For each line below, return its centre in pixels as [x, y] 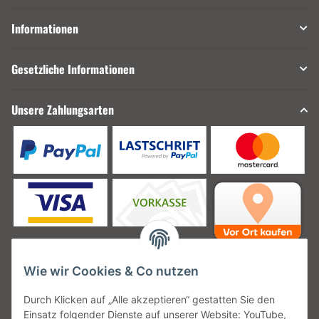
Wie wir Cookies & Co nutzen [111, 271]
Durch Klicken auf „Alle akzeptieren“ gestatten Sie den [149, 300]
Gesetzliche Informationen [73, 69]
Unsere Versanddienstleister [78, 278]
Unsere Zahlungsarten [63, 110]
